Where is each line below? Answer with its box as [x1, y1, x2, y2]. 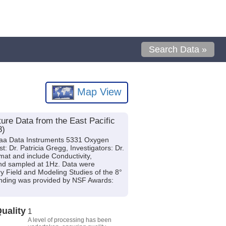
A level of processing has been [27, 216, 111, 223]
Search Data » [149, 44, 207, 54]
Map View [74, 86, 122, 97]
